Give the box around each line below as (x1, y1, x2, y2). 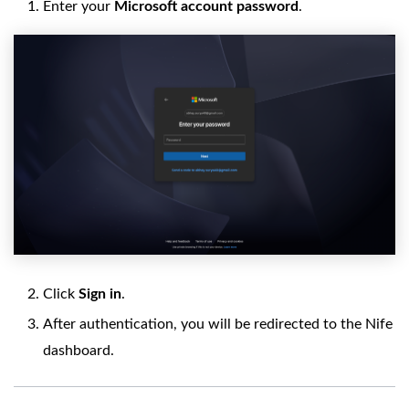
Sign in (79, 286, 121, 301)
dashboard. (43, 342, 114, 358)
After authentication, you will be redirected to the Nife (43, 316, 393, 331)
